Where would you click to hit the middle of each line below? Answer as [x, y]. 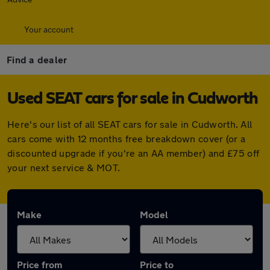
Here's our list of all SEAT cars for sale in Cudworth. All [130, 124]
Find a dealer [37, 59]
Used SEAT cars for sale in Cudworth [133, 99]
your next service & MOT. [64, 167]
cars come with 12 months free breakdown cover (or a [127, 138]
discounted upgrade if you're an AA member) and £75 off [133, 153]
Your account [49, 29]
